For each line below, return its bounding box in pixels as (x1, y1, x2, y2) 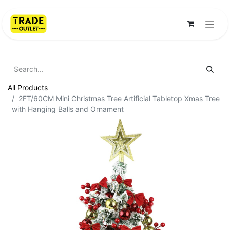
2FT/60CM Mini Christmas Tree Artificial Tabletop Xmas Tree (18, 93, 220, 103)
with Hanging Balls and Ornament (12, 104, 124, 113)
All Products (8, 83, 48, 92)
